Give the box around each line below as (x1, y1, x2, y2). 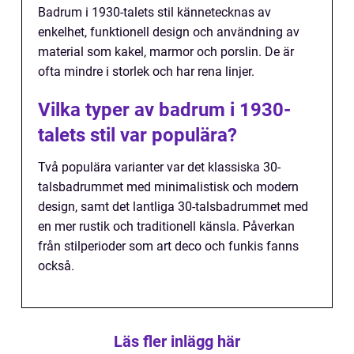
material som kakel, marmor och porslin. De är (38, 44, 294, 60)
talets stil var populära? (38, 124, 237, 147)
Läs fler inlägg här (114, 332, 240, 352)
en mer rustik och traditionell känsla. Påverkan (38, 219, 295, 235)
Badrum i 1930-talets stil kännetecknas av (38, 5, 271, 21)
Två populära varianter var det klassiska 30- (38, 160, 281, 175)
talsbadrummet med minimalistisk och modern (38, 179, 299, 195)
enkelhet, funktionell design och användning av (38, 24, 299, 40)
